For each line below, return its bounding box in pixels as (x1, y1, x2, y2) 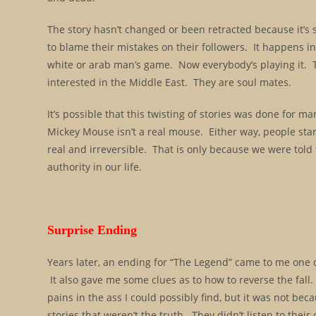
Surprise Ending (47, 223, 138, 237)
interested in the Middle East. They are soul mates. (47, 75, 292, 89)
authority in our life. (47, 160, 142, 174)
